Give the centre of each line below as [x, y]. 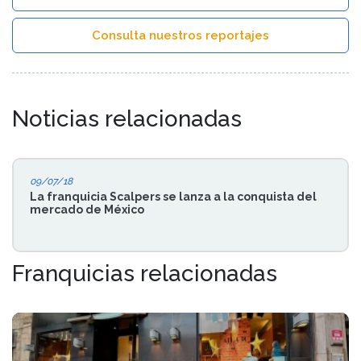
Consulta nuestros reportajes [180, 35]
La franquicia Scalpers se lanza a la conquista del [173, 196]
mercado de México [87, 209]
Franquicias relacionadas [145, 273]
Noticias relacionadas [127, 118]
